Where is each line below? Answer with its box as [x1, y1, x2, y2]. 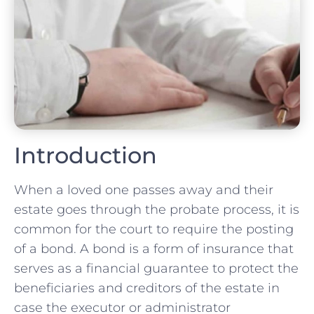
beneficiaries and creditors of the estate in [14, 280, 280, 296]
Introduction [14, 141, 157, 169]
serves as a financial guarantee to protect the [14, 260, 299, 276]
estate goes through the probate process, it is [14, 201, 299, 217]
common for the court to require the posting [14, 221, 294, 237]
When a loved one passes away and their [14, 182, 273, 198]
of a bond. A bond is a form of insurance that [14, 240, 294, 257]
